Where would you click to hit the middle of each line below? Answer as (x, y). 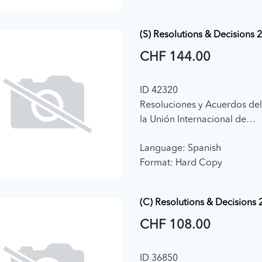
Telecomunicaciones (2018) (197, 135)
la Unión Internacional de (193, 120)
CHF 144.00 (175, 58)
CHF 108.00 (175, 225)
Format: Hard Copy (181, 163)
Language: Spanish (180, 149)
